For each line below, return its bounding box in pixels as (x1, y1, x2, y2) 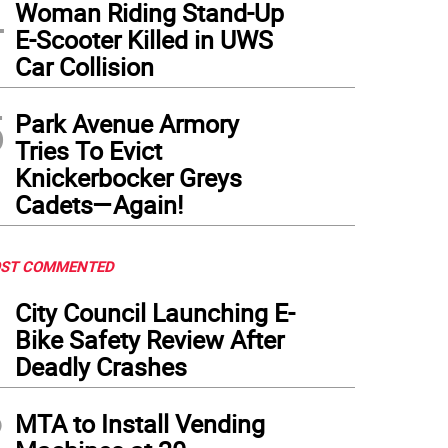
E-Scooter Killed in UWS (15, 23, 273, 56)
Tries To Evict (15, 134, 162, 167)
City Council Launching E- (15, 296, 295, 329)
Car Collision (15, 50, 154, 83)
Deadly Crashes (15, 350, 187, 383)
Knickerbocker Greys (15, 161, 242, 194)
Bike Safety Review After (15, 323, 284, 356)
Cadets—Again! (15, 188, 183, 221)
